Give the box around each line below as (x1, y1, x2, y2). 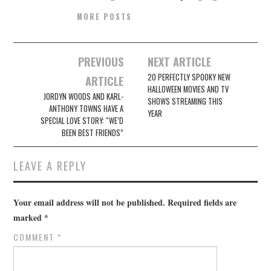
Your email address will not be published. (13, 196, 166, 209)
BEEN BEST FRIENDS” (61, 127, 123, 139)
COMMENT (13, 230, 58, 244)
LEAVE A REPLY (13, 157, 87, 174)
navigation (13, 67, 73, 91)
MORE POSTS (77, 11, 132, 23)
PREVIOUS (77, 53, 123, 70)
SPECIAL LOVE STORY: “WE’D (40, 115, 123, 127)
